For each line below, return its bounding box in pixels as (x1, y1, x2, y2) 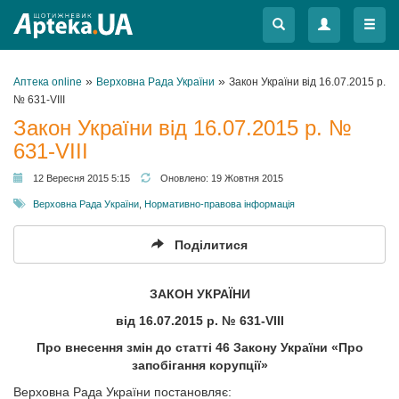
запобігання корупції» (131, 358, 268, 372)
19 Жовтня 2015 (211, 173, 283, 183)
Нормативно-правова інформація (144, 199, 295, 209)
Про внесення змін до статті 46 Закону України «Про (36, 340, 363, 354)
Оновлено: (160, 173, 211, 183)
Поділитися (175, 238, 248, 252)
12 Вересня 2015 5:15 (33, 173, 130, 183)
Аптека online (13, 76, 82, 88)
